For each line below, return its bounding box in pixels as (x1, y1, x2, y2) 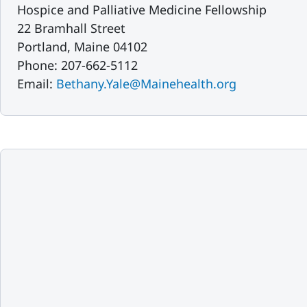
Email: (17, 75, 56, 92)
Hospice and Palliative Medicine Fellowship (17, 1, 267, 18)
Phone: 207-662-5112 (17, 57, 138, 73)
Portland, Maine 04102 (17, 38, 147, 55)
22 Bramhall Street (17, 20, 125, 36)
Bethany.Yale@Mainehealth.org (56, 75, 236, 92)
